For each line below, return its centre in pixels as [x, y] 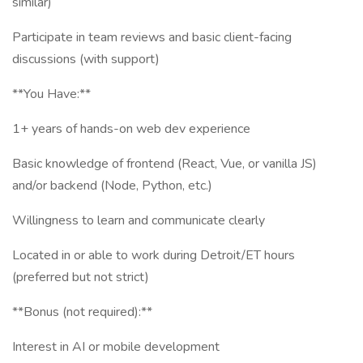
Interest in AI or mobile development [116, 347]
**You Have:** [51, 94]
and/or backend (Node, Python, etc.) [112, 186]
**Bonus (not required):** [82, 312]
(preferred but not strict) [81, 277]
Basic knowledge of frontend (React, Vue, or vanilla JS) [164, 164]
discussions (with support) [86, 59]
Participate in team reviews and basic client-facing [152, 37]
